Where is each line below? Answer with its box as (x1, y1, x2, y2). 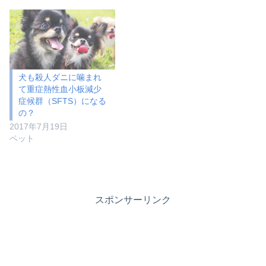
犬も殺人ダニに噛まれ (18, 72, 102, 82)
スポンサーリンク (95, 194, 171, 205)
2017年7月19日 (9, 121, 68, 131)
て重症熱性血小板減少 (18, 84, 102, 94)
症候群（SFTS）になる (18, 96, 106, 106)
